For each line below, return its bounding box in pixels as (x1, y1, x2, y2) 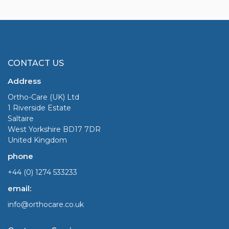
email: (8, 183, 31, 193)
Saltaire (8, 113, 34, 123)
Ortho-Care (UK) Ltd (8, 92, 79, 102)
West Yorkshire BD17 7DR (8, 124, 101, 134)
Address (8, 76, 41, 86)
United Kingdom (8, 135, 67, 145)
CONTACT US (8, 58, 64, 68)
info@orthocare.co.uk (8, 199, 84, 209)
